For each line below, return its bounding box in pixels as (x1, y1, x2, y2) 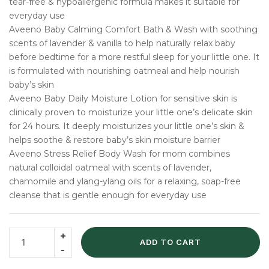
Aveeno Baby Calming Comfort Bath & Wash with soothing (9, 23, 258, 35)
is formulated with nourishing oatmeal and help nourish (9, 65, 240, 76)
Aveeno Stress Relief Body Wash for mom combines (9, 148, 230, 159)
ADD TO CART (139, 237, 201, 247)
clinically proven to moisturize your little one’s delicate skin (9, 106, 253, 118)
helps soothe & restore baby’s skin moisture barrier (9, 134, 220, 145)
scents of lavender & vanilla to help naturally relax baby (9, 37, 235, 49)
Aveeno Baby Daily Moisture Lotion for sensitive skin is (9, 92, 237, 104)
